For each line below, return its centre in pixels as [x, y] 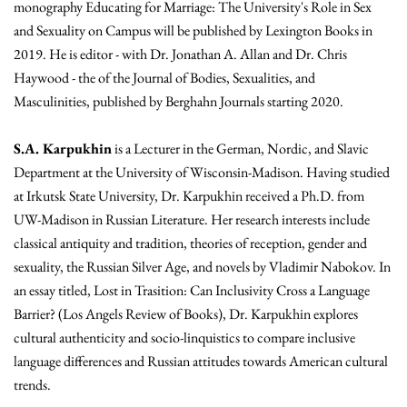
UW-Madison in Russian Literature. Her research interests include [192, 220]
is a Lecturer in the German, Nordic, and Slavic [240, 149]
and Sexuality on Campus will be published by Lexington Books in [193, 31]
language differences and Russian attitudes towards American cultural [201, 362]
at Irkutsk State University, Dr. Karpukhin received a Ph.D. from [189, 196]
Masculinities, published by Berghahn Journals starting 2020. [179, 102]
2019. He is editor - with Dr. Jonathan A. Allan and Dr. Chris [180, 55]
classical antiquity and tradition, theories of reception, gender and [190, 243]
